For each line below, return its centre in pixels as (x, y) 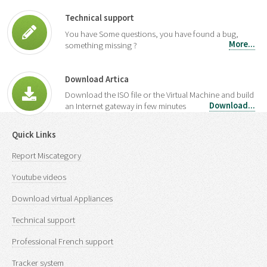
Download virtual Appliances (62, 199)
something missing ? (101, 45)
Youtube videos (39, 177)
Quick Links (34, 134)
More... (242, 44)
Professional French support (63, 242)
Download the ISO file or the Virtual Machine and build (159, 95)
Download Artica (97, 79)
